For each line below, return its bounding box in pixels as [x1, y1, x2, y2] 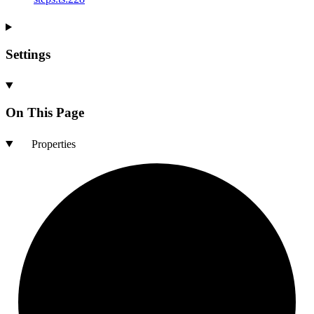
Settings [6, 46, 50, 62]
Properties [31, 137, 76, 150]
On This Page [6, 105, 84, 121]
